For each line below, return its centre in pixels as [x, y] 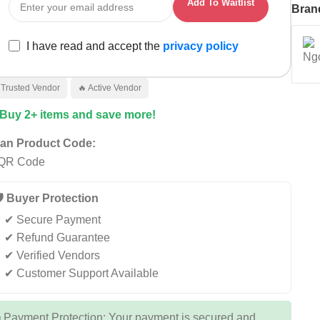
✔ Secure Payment [52, 220]
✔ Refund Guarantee [57, 238]
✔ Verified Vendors [52, 256]
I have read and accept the [95, 46]
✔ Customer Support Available [81, 274]
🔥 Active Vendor [110, 87]
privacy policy [201, 46]
